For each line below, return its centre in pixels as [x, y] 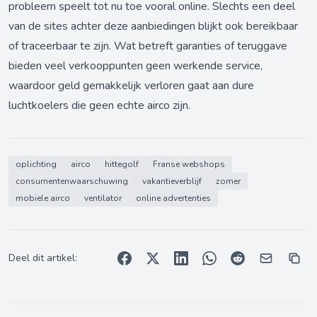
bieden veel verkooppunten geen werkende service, [136, 66]
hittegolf [122, 165]
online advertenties [173, 198]
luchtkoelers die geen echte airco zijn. [99, 106]
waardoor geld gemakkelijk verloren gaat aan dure [131, 86]
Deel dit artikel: [43, 258]
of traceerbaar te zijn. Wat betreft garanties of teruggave [148, 46]
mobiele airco [43, 198]
